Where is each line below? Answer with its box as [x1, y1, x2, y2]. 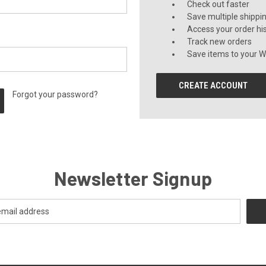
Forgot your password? [12, 90, 99, 99]
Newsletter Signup [53, 167, 213, 189]
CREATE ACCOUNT [179, 80, 248, 91]
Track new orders [187, 37, 252, 46]
